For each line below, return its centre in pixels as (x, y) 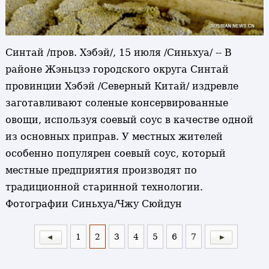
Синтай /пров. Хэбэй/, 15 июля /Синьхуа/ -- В (118, 53)
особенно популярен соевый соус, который (115, 154)
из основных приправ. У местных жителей (114, 137)
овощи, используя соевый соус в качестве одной (129, 120)
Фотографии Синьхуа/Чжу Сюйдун (93, 204)
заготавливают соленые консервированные (116, 103)
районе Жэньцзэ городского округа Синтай (117, 70)
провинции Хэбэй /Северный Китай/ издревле (122, 86)
